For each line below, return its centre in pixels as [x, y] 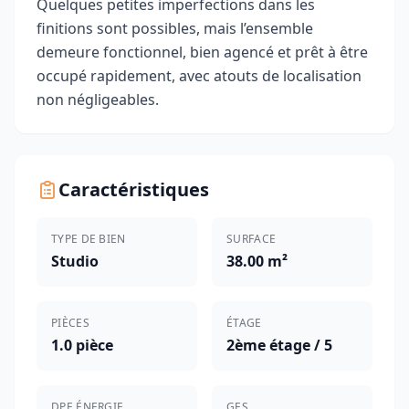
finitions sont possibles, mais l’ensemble [175, 28]
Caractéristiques [134, 189]
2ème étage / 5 [279, 345]
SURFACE [252, 239]
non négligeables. [98, 100]
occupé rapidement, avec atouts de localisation [199, 76]
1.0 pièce [82, 345]
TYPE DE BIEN [89, 239]
